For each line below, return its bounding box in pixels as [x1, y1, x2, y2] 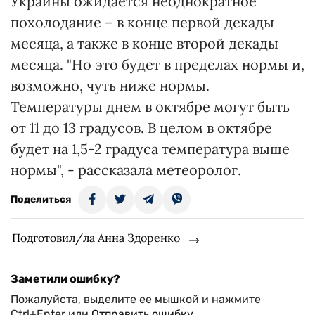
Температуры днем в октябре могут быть [11, 98, 290, 115]
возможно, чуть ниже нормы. [11, 77, 210, 94]
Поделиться [11, 193, 71, 205]
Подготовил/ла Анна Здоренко [12, 231, 180, 245]
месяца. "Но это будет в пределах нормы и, [11, 56, 304, 73]
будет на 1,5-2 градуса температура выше [11, 140, 290, 157]
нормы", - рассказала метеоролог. [11, 161, 241, 179]
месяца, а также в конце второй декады [11, 34, 278, 52]
